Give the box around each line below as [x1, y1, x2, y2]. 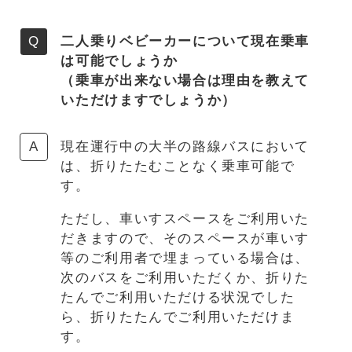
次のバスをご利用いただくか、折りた [60, 270, 310, 286]
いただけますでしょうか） [60, 93, 236, 108]
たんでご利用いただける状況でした [60, 290, 295, 306]
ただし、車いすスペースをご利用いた [60, 211, 310, 227]
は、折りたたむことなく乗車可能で [60, 159, 295, 174]
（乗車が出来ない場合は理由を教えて [60, 73, 310, 89]
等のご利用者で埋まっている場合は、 [60, 251, 310, 266]
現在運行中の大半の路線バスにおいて [60, 139, 310, 155]
